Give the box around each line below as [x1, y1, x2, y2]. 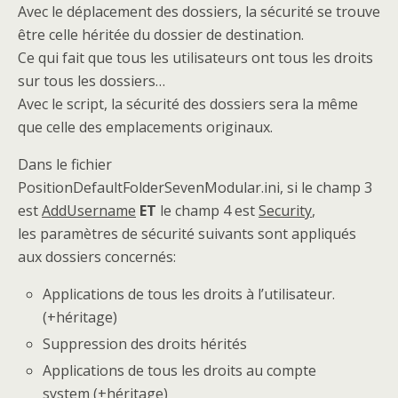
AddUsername [42, 201, 136, 221]
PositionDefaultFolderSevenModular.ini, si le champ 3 [18, 178, 372, 198]
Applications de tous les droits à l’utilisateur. [43, 284, 336, 305]
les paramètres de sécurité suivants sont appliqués [18, 224, 356, 244]
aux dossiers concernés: [18, 247, 176, 267]
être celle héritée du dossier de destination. [18, 25, 304, 45]
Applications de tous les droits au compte [43, 361, 317, 381]
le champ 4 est [156, 201, 259, 221]
